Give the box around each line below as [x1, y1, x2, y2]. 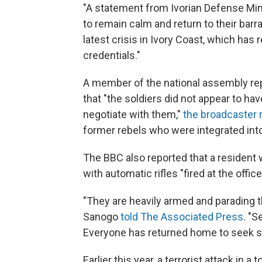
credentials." [83, 49, 140, 61]
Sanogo [83, 211, 120, 223]
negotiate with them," [83, 108, 183, 120]
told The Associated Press [120, 211, 243, 223]
